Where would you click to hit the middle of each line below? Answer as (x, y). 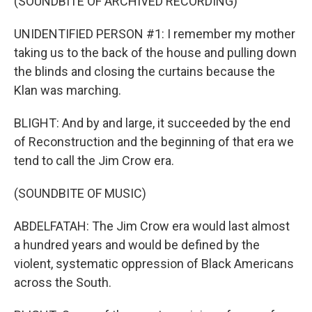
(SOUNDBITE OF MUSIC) (80, 193)
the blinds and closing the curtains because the (145, 71)
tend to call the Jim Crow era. (94, 161)
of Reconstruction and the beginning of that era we (154, 142)
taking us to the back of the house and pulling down (155, 53)
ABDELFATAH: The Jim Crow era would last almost (152, 226)
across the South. (63, 282)
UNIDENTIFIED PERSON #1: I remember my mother (155, 34)
